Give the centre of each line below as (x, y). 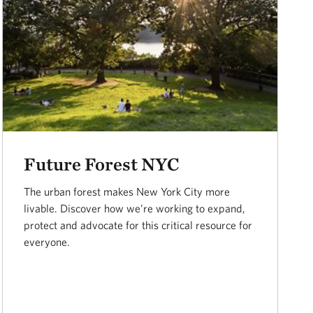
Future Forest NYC (102, 164)
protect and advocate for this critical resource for (138, 225)
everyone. (47, 242)
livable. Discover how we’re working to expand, (135, 209)
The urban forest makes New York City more (127, 192)
